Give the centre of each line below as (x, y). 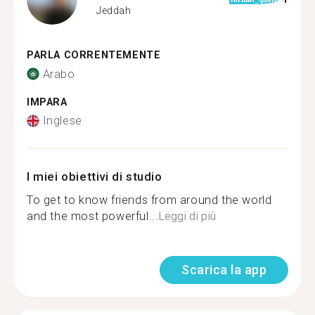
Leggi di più (187, 216)
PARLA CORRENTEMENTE (94, 55)
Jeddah (114, 10)
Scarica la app (224, 270)
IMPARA (47, 102)
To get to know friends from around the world (149, 200)
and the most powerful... (93, 216)
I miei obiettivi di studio (95, 176)
